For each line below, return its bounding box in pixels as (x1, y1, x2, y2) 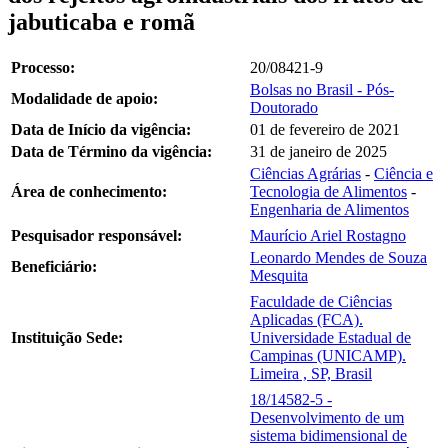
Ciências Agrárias (250, 164, 361, 182)
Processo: (11, 58, 75, 76)
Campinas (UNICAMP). (250, 346, 406, 364)
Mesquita (250, 266, 308, 284)
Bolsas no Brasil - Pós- (250, 80, 394, 98)
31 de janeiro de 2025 (250, 142, 387, 160)
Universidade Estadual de (250, 328, 411, 346)
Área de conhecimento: (11, 182, 167, 200)
